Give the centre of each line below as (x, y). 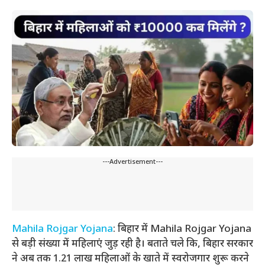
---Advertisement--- (132, 162)
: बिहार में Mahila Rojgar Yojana (182, 229)
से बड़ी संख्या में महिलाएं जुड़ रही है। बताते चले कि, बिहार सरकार (132, 244)
